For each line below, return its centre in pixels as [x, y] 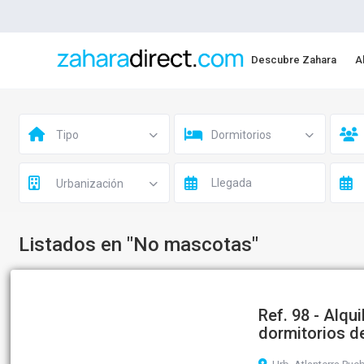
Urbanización [89, 184]
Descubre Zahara [293, 60]
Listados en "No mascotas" [139, 245]
